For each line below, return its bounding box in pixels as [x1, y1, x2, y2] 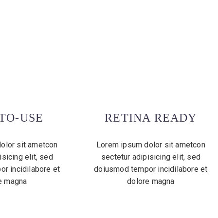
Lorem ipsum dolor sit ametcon [96, 140, 205, 150]
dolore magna [127, 177, 175, 186]
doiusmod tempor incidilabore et [94, 164, 208, 174]
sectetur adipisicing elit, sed [101, 152, 200, 162]
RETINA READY [105, 111, 197, 125]
